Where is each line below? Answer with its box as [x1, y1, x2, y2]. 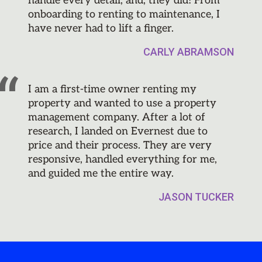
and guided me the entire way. [28, 167, 174, 180]
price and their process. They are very [28, 139, 212, 152]
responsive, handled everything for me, [28, 153, 217, 166]
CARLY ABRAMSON [143, 46, 234, 58]
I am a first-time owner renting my [28, 83, 196, 96]
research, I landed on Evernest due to [28, 125, 208, 138]
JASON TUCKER [158, 191, 234, 204]
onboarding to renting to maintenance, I [28, 8, 220, 21]
